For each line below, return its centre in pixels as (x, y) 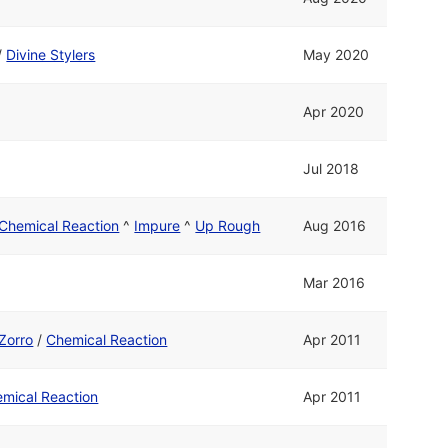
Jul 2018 (331, 169)
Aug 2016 (335, 226)
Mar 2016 (334, 283)
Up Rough (228, 226)
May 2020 (336, 55)
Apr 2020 (334, 112)
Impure (157, 226)
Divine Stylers (51, 55)
